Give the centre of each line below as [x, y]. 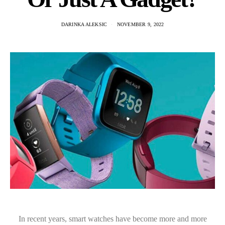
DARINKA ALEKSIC [84, 24]
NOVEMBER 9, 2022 [140, 24]
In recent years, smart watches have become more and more [113, 218]
